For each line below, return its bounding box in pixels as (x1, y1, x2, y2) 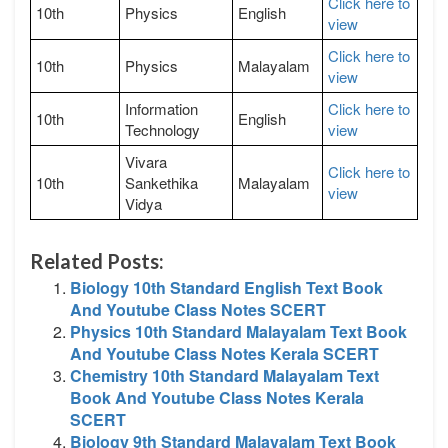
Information (125, 97, 198, 119)
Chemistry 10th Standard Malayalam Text (70, 363, 379, 387)
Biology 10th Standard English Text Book (70, 275, 383, 299)
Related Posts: (30, 248, 164, 273)
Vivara (125, 150, 167, 172)
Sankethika (125, 171, 198, 193)
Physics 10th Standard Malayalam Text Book (70, 319, 407, 343)
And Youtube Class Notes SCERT (70, 297, 326, 321)
